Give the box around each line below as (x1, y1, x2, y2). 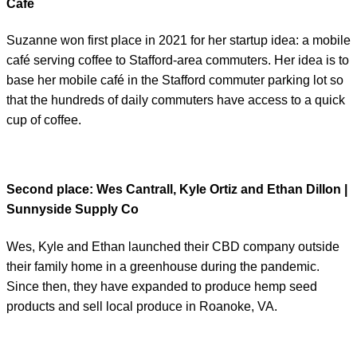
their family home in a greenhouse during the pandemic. (6, 259, 320, 273)
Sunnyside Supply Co (6, 202, 139, 217)
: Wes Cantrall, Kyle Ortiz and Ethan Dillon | (89, 182, 347, 197)
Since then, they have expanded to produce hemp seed (6, 279, 317, 293)
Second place (6, 182, 89, 197)
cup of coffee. (6, 113, 81, 127)
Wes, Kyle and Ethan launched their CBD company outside (6, 239, 339, 253)
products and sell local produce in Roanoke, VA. (6, 299, 277, 313)
